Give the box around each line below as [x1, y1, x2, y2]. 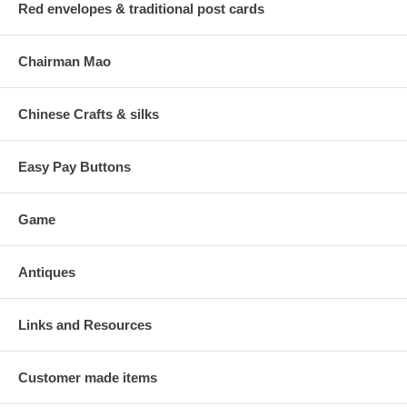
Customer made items [18, 369, 157, 385]
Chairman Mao [18, 53, 111, 69]
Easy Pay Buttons [18, 158, 131, 174]
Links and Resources [18, 316, 152, 333]
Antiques [18, 263, 75, 280]
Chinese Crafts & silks [18, 105, 159, 122]
